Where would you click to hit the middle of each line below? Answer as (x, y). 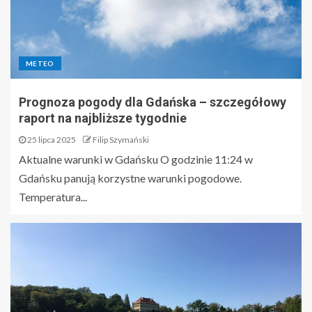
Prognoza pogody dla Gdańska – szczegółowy (153, 102)
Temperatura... (53, 197)
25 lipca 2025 (51, 140)
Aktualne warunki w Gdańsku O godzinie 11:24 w (136, 159)
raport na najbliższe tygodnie (103, 118)
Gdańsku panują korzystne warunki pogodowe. (130, 178)
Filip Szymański (121, 140)
